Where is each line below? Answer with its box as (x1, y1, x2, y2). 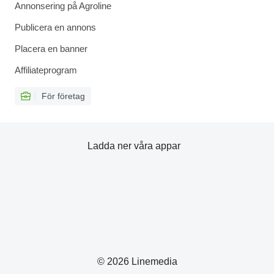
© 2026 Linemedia (97, 256, 177, 267)
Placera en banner (15, 43, 87, 54)
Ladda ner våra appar (87, 141, 180, 151)
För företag (42, 91, 85, 101)
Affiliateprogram (15, 65, 77, 75)
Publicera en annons (15, 22, 96, 32)
